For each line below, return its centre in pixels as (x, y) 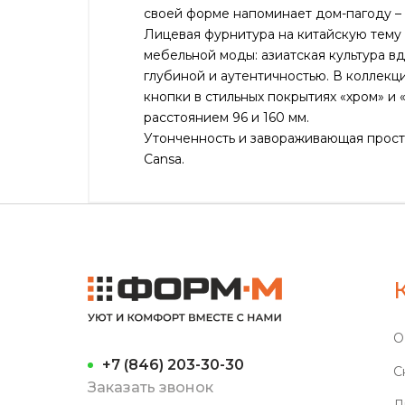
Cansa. (164, 159)
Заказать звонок (151, 387)
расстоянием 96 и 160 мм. (226, 117)
